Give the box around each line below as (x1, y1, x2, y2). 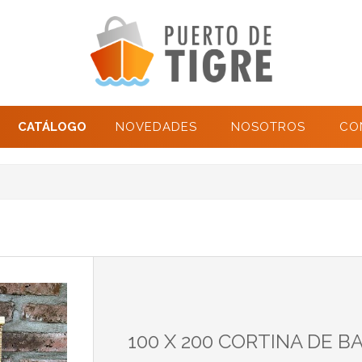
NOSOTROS (230, 120, 305, 135)
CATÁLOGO (17, 120, 86, 135)
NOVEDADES (115, 120, 197, 135)
